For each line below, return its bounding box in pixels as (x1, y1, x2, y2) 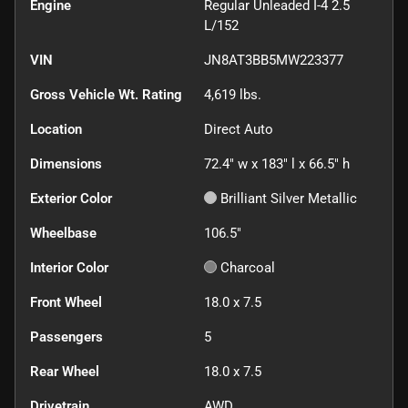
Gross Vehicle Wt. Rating (30, 86, 182, 103)
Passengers (30, 328, 103, 345)
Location (30, 120, 82, 138)
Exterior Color (30, 189, 112, 207)
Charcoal (220, 259, 275, 276)
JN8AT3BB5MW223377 (204, 51, 343, 68)
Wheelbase (30, 224, 97, 241)
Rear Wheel (30, 362, 99, 380)
